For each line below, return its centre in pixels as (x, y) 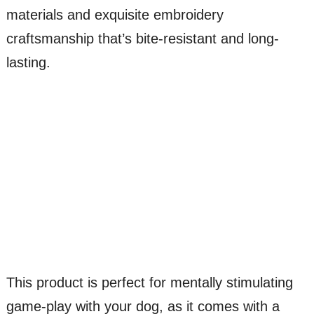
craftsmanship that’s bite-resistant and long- (142, 39)
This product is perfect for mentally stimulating (149, 283)
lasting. (28, 63)
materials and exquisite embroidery (115, 15)
